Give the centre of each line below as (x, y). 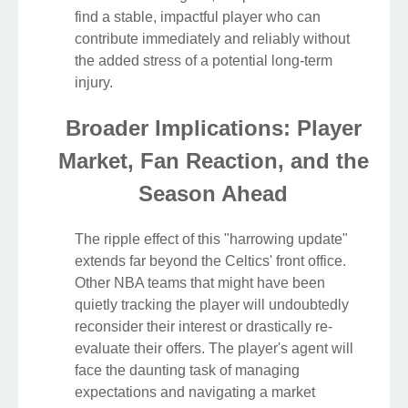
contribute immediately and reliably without (212, 39)
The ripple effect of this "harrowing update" (211, 240)
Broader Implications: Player (213, 128)
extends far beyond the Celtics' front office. (210, 261)
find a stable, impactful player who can (198, 17)
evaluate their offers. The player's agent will (214, 349)
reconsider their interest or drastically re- (204, 327)
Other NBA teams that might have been (200, 283)
